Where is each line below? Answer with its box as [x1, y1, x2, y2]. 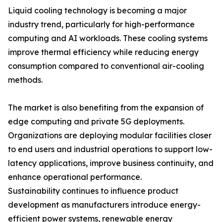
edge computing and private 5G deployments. [8, 116, 184, 127]
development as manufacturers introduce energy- [8, 200, 201, 210]
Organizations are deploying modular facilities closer [8, 130, 212, 141]
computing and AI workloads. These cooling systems [8, 33, 208, 44]
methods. [8, 75, 43, 85]
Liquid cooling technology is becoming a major [8, 5, 187, 16]
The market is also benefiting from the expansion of [8, 103, 204, 113]
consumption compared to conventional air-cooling [8, 61, 204, 71]
